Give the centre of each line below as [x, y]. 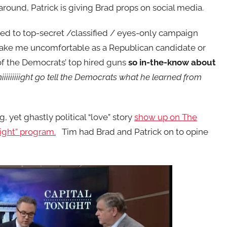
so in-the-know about [172, 63]
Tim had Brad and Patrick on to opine [132, 132]
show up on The [166, 117]
